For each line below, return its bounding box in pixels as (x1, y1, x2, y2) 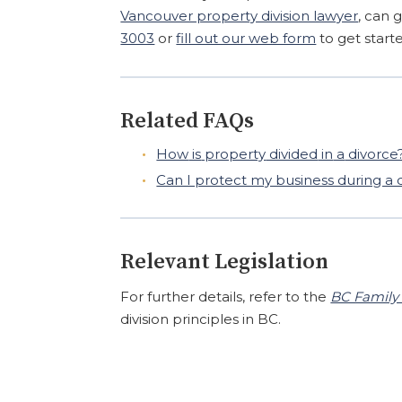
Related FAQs (120, 108, 255, 135)
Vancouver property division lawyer (120, 7, 359, 24)
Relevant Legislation (120, 249, 329, 275)
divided (266, 144, 319, 162)
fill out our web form (176, 30, 317, 47)
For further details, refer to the (120, 287, 331, 305)
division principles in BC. (120, 310, 282, 328)
